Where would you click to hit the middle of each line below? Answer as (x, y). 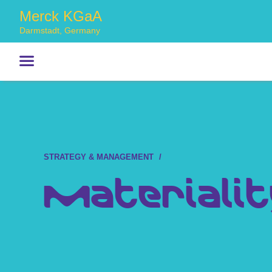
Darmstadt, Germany (60, 30)
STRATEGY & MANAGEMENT (99, 157)
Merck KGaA (61, 16)
